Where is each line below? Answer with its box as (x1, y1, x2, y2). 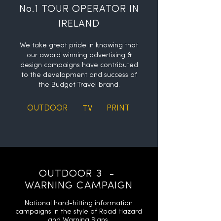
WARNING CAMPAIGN (25, 181, 133, 191)
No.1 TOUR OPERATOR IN (19, 4, 139, 14)
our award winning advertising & (26, 52, 132, 59)
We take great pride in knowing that (20, 42, 138, 49)
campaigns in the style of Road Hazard (15, 208, 142, 216)
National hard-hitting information (25, 200, 133, 207)
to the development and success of (21, 72, 137, 79)
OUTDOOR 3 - (39, 169, 118, 179)
